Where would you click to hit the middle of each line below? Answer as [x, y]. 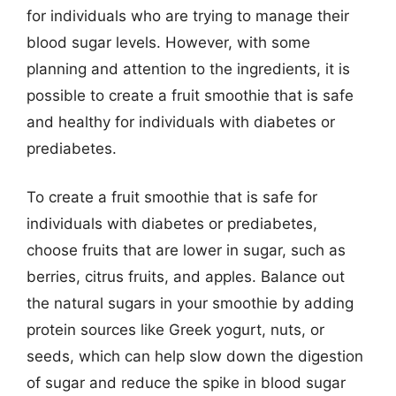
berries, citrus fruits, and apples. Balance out [186, 277]
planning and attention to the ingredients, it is [188, 69]
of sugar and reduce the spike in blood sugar [186, 383]
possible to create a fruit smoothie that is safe [190, 95]
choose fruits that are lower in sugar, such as [186, 250]
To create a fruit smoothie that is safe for [172, 197]
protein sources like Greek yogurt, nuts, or [175, 330]
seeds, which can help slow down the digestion [195, 356]
